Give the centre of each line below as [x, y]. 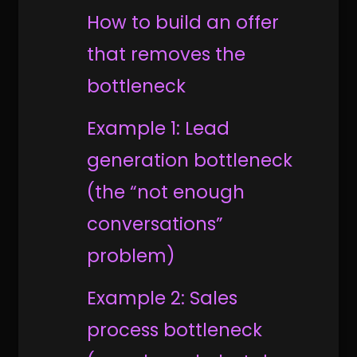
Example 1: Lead [159, 128]
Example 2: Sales [163, 298]
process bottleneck [175, 330]
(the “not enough [166, 192]
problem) [131, 255]
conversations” [155, 224]
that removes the [167, 54]
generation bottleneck [190, 160]
